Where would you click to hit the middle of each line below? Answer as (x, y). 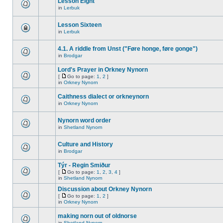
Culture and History (85, 144)
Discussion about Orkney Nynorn (105, 189)
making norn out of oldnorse (97, 216)
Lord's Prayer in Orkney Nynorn (103, 70)
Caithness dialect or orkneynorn (103, 97)
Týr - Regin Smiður (84, 165)
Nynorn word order (84, 120)
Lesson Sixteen (80, 25)
